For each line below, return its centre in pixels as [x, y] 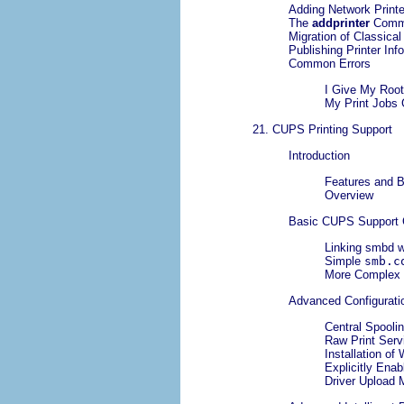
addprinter [341, 23]
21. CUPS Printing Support [322, 130]
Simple [344, 262]
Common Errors [330, 64]
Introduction [319, 156]
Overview [349, 196]
